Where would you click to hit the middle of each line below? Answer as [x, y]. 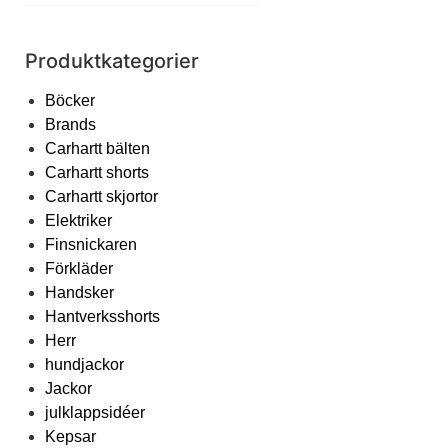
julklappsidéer [95, 412]
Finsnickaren [91, 244]
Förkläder [79, 268]
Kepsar [70, 436]
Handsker [79, 292]
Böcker [70, 100]
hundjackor [84, 364]
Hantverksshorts [102, 316]
